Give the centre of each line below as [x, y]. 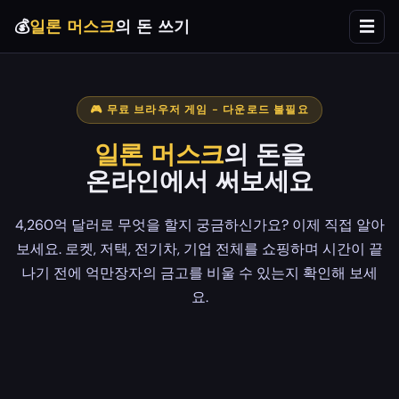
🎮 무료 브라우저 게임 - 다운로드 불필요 [199, 110]
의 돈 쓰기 [152, 26]
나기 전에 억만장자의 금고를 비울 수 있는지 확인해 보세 [199, 273]
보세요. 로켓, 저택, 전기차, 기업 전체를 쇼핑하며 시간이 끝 [199, 249]
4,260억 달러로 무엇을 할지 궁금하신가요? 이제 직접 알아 [199, 225]
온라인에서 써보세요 [199, 182]
